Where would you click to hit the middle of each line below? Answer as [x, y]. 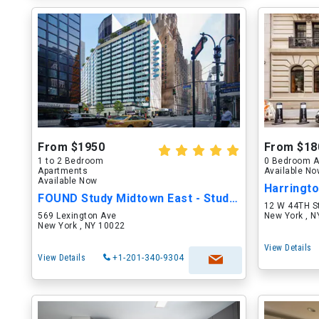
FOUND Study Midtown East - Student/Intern [233, 198]
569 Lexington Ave [77, 216]
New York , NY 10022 [82, 226]
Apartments [63, 171]
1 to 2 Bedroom [70, 161]
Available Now [68, 181]
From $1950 [71, 147]
